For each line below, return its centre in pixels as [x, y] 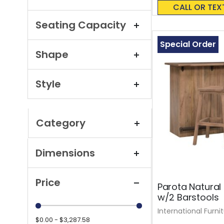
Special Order [188, 44]
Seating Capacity [80, 25]
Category [60, 123]
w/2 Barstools [188, 197]
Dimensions [65, 153]
